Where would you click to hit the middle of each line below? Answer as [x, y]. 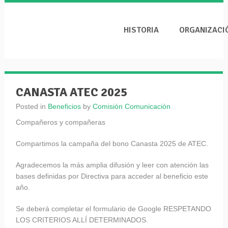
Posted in [32, 106]
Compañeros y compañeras [60, 122]
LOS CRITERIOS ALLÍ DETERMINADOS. [82, 220]
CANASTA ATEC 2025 [71, 92]
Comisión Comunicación [131, 106]
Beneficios [64, 106]
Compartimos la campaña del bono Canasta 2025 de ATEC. [112, 144]
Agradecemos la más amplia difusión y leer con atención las [112, 165]
